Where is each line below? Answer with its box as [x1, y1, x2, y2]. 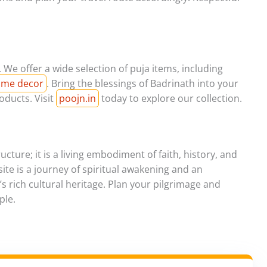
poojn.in [59, 92, 96, 105]
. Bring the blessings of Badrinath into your [46, 77, 238, 91]
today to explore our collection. [99, 92, 242, 105]
